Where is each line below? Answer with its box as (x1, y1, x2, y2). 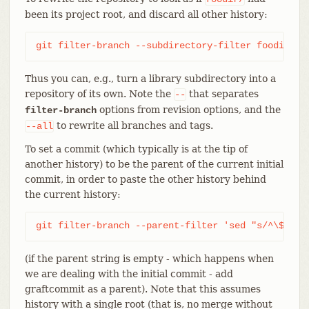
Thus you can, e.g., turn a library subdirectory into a (24, 72, 276, 84)
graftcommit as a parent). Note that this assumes (24, 283, 261, 295)
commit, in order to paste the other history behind (24, 173, 266, 185)
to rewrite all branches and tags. (53, 119, 213, 131)
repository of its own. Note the (24, 88, 174, 99)
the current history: (24, 188, 121, 200)
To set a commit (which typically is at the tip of (24, 143, 248, 154)
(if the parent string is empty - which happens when (24, 252, 274, 264)
